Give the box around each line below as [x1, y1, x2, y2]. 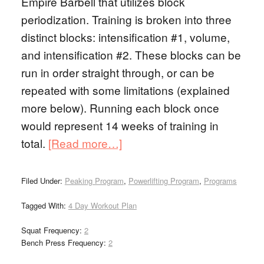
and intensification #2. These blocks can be [21, 47, 241, 62]
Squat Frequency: [21, 225, 84, 236]
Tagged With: [21, 200, 68, 211]
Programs [203, 175, 237, 186]
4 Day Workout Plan [68, 200, 137, 211]
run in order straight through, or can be [21, 64, 214, 80]
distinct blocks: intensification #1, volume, [21, 29, 230, 45]
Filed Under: [21, 175, 65, 186]
